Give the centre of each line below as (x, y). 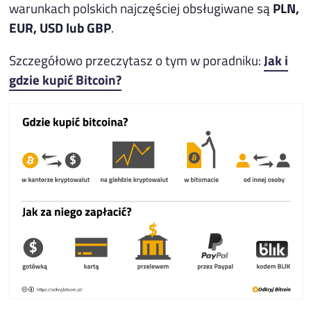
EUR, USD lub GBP (60, 28)
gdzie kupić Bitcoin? (66, 80)
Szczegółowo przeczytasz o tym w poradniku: (137, 60)
